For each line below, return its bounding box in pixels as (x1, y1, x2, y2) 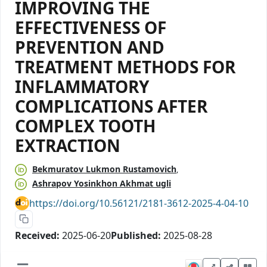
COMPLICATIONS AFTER (15, 94, 207, 117)
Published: (111, 228, 161, 242)
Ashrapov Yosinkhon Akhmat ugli (32, 177, 171, 189)
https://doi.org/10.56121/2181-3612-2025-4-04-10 (29, 196, 249, 210)
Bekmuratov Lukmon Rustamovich (32, 163, 176, 175)
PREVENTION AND (15, 35, 164, 58)
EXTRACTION (15, 133, 120, 157)
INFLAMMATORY (15, 74, 149, 98)
